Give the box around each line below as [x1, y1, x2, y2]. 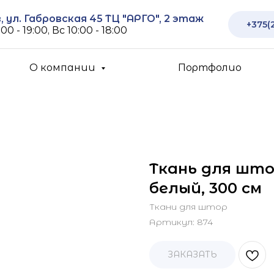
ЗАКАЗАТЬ [168, 249, 217, 260]
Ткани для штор [149, 201, 228, 212]
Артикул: [149, 217, 197, 228]
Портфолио [177, 62, 242, 73]
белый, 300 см [149, 179, 262, 197]
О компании [29, 62, 98, 73]
